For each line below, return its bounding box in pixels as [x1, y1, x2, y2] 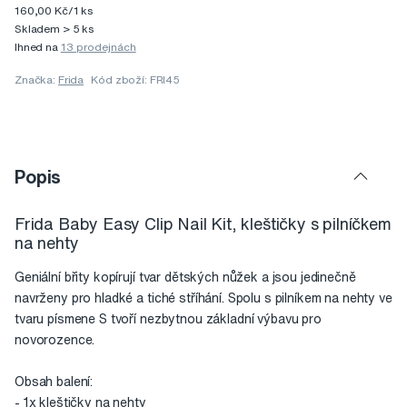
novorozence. [15, 333, 95, 347]
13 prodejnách [60, 41, 136, 54]
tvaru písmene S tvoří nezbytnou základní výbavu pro [15, 313, 322, 326]
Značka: [15, 74, 58, 86]
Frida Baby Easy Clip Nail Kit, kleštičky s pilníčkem [15, 215, 392, 233]
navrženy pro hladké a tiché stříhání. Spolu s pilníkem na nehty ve [15, 292, 392, 305]
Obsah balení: [15, 375, 94, 389]
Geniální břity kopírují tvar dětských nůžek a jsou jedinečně [15, 271, 356, 284]
